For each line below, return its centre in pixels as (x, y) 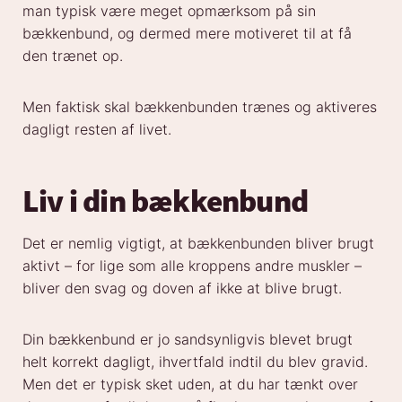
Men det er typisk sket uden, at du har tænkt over (190, 385)
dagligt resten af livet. (97, 130)
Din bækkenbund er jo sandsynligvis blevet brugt (188, 340)
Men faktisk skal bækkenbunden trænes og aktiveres (200, 107)
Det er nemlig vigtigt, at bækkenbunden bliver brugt (198, 244)
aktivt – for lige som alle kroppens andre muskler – (192, 266)
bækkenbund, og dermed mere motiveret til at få (187, 34)
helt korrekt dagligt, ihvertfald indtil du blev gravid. (195, 362)
